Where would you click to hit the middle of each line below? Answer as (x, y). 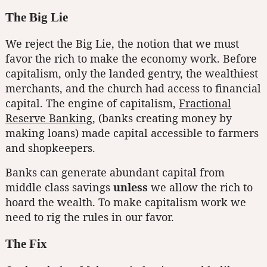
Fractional (205, 103)
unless (131, 187)
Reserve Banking (49, 118)
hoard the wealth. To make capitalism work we (126, 202)
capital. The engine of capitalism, (92, 103)
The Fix (26, 244)
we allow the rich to (200, 187)
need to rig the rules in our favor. (90, 217)
